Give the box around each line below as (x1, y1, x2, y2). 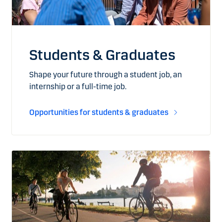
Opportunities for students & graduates (29, 107, 170, 117)
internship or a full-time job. (29, 81, 126, 91)
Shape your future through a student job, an (29, 69, 182, 79)
